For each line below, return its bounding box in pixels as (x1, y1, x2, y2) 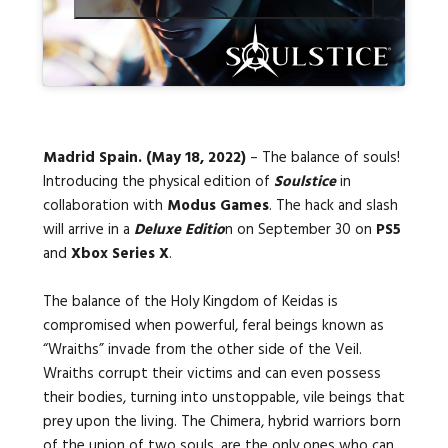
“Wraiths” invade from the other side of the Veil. (42, 338, 362, 363)
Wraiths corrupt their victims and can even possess (42, 362, 381, 387)
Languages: (156, 51, 248, 81)
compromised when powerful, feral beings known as (42, 314, 384, 339)
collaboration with (42, 194, 167, 219)
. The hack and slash (268, 194, 398, 219)
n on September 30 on (224, 218, 372, 243)
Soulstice (273, 170, 336, 195)
